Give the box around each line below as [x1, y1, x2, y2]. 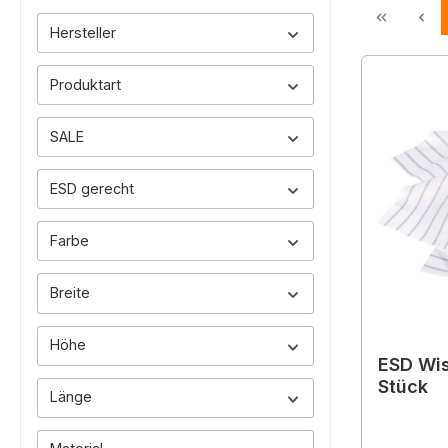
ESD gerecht [50, 179, 134, 197]
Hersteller [50, 23, 116, 41]
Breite [50, 283, 90, 301]
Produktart [50, 75, 121, 93]
